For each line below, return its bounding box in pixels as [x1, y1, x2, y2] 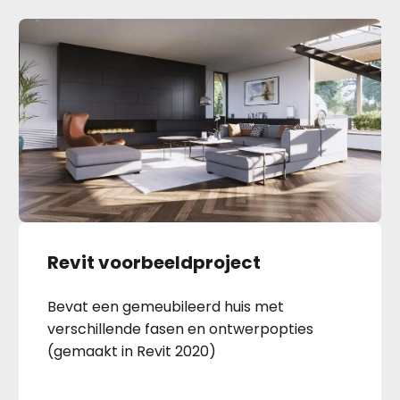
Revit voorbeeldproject [47, 250, 262, 276]
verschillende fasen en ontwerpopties [47, 319, 314, 340]
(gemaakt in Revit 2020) [47, 341, 217, 362]
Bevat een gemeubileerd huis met [47, 296, 285, 318]
